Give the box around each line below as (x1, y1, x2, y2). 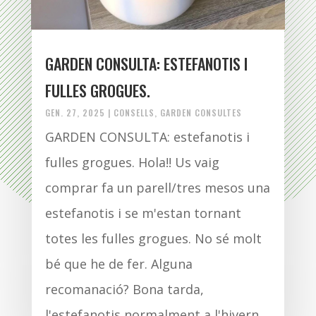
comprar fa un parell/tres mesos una (44, 178, 270, 196)
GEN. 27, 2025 (44, 106, 105, 119)
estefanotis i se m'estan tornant (44, 204, 241, 221)
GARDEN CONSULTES (159, 106, 242, 119)
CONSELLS (113, 106, 154, 119)
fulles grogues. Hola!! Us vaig (44, 153, 219, 171)
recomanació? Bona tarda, (44, 280, 204, 298)
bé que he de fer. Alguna (44, 255, 193, 272)
